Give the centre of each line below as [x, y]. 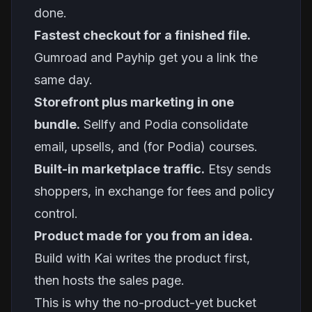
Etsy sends [238, 169]
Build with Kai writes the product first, [142, 258]
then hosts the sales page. [109, 280]
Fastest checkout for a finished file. [142, 35]
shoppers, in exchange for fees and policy [154, 191]
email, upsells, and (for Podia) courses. [146, 147]
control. [56, 213]
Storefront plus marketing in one [134, 102]
